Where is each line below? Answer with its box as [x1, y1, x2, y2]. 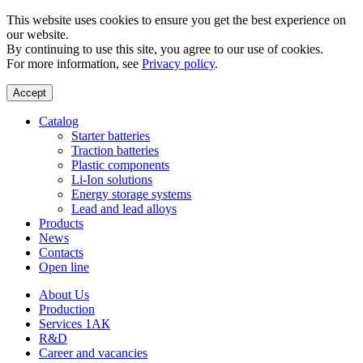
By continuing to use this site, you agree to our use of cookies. [6, 42, 323, 56]
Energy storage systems [71, 187, 191, 201]
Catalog [39, 114, 79, 128]
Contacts [39, 246, 83, 259]
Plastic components [71, 158, 169, 172]
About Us [39, 288, 89, 301]
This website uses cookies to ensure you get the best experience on [6, 13, 346, 27]
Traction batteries [71, 143, 159, 157]
